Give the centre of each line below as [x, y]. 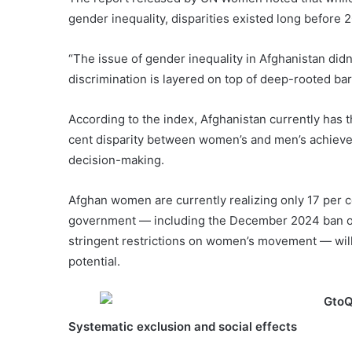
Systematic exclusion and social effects [183, 326]
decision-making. [116, 159]
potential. [94, 261]
